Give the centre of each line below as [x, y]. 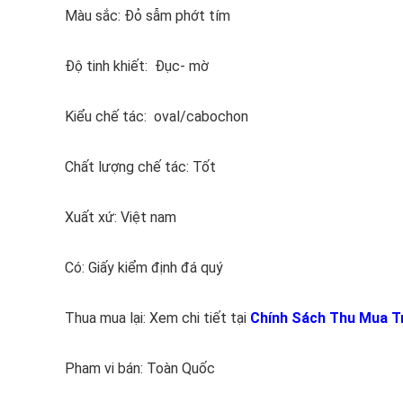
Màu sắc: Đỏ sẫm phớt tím [148, 16]
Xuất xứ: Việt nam [121, 217]
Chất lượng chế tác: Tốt [140, 167]
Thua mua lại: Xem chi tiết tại [157, 318]
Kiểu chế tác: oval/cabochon [157, 116]
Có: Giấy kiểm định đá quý [144, 268]
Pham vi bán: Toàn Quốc [140, 368]
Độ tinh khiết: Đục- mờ [137, 66]
